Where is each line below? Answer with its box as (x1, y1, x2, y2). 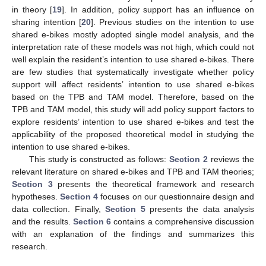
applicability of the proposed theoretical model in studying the (12, 129, 254, 139)
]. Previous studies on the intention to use (91, 17, 254, 27)
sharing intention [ (12, 17, 81, 27)
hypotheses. (12, 191, 61, 201)
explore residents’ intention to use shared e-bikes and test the (12, 116, 254, 126)
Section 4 (60, 191, 99, 201)
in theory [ (12, 4, 53, 14)
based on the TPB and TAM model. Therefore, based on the (12, 91, 254, 102)
